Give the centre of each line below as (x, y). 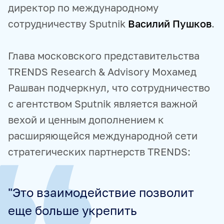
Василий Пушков (170, 23)
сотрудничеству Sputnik (68, 23)
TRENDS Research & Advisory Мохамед (102, 71)
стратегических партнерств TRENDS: (99, 151)
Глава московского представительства (104, 55)
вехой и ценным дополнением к (86, 119)
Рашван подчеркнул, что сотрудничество (109, 87)
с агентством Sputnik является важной (103, 103)
